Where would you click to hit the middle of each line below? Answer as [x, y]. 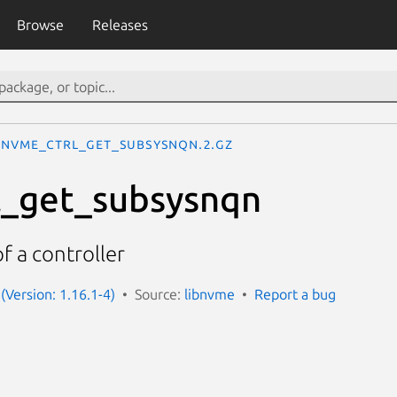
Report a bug [295, 294]
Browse [40, 25]
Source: [160, 294]
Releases [120, 25]
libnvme [210, 294]
